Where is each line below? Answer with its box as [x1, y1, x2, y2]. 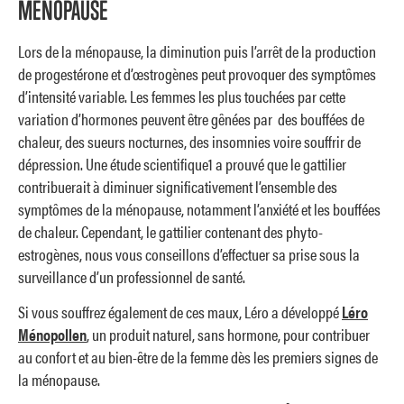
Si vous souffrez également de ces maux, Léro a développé [18, 299, 342, 323]
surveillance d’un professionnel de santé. [18, 264, 245, 288]
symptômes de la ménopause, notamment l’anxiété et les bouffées [18, 197, 381, 220]
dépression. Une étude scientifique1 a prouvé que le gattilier [18, 151, 346, 175]
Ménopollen [18, 322, 87, 345]
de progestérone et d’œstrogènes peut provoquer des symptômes [18, 61, 376, 85]
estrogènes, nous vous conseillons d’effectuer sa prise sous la [18, 242, 360, 265]
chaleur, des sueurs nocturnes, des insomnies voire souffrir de [18, 129, 361, 152]
